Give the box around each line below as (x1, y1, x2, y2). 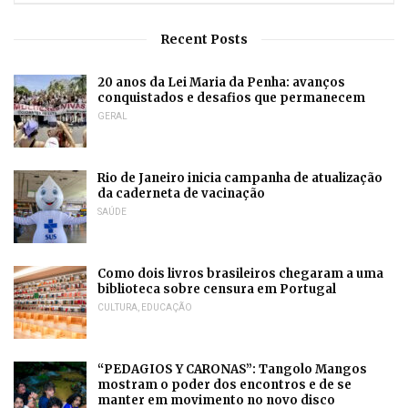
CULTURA (97, 302, 138, 312)
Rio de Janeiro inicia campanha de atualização (97, 170, 382, 186)
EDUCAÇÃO (141, 302, 192, 312)
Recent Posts (160, 31, 248, 47)
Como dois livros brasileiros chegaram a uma (97, 266, 383, 281)
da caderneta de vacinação (97, 186, 265, 201)
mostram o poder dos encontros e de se (97, 377, 352, 393)
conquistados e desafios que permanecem (97, 90, 365, 106)
